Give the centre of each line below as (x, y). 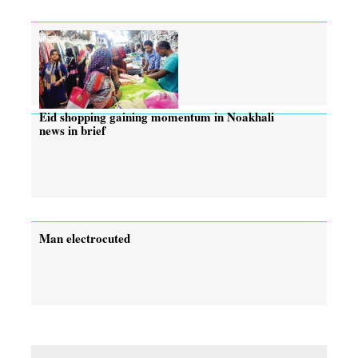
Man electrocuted (85, 238)
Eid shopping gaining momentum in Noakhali (157, 116)
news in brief (72, 130)
